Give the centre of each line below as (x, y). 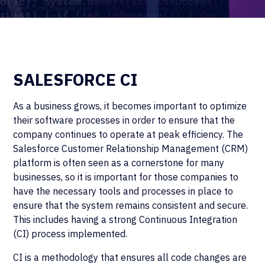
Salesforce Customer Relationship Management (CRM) (131, 148)
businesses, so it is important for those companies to (126, 177)
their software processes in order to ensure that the (124, 120)
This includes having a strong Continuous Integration (125, 219)
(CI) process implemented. (70, 234)
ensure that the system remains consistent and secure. (131, 205)
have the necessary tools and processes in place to (123, 191)
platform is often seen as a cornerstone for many (119, 163)
